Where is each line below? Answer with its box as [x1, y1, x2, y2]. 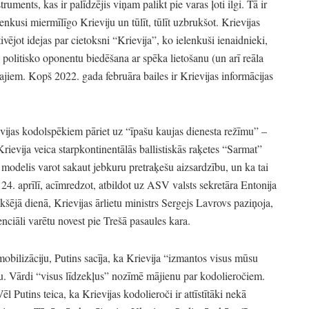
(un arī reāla [212, 50, 263, 65]
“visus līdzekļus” [36, 268, 109, 283]
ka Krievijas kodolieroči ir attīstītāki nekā [66, 286, 246, 301]
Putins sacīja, [52, 250, 110, 265]
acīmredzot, [43, 177, 96, 192]
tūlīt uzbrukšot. [151, 14, 219, 29]
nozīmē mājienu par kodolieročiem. [109, 268, 265, 283]
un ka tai [228, 159, 268, 174]
